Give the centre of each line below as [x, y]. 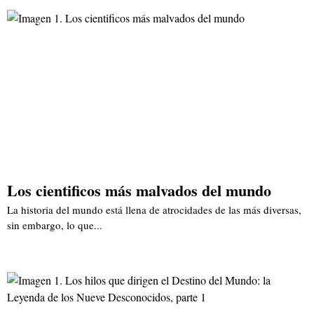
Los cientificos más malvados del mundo [139, 191]
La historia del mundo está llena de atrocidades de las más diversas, [154, 210]
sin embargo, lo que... [55, 225]
